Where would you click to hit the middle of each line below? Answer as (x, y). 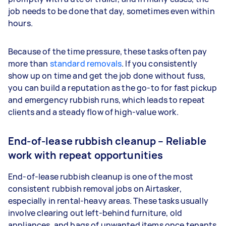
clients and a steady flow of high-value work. (93, 112)
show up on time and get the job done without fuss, (107, 76)
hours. (20, 23)
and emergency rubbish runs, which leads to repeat (107, 100)
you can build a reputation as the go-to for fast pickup (113, 88)
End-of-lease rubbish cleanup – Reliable (107, 141)
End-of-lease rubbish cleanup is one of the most (101, 177)
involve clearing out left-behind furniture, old (95, 213)
